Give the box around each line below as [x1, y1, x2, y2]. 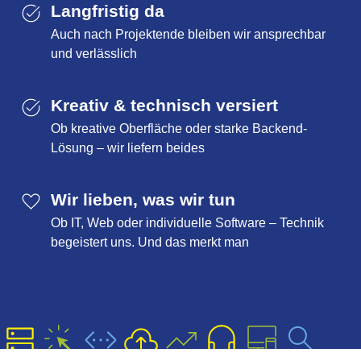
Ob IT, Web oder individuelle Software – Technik [51, 215, 324, 230]
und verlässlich [51, 46, 137, 60]
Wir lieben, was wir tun [51, 189, 235, 209]
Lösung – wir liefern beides [51, 140, 205, 155]
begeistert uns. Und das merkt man [51, 234, 249, 249]
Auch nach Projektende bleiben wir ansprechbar [51, 27, 326, 41]
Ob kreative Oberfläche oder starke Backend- [51, 121, 307, 135]
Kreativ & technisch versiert [51, 95, 278, 114]
